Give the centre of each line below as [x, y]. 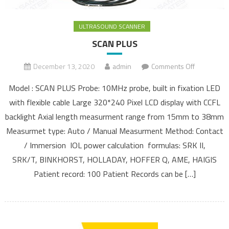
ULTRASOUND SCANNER [112, 26]
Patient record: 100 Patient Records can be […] [114, 174]
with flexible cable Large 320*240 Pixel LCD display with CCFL [114, 102]
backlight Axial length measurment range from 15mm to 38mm [114, 116]
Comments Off [173, 66]
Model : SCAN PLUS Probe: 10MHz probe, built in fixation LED [114, 88]
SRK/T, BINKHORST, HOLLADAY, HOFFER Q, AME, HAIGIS [114, 159]
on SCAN [212, 66]
